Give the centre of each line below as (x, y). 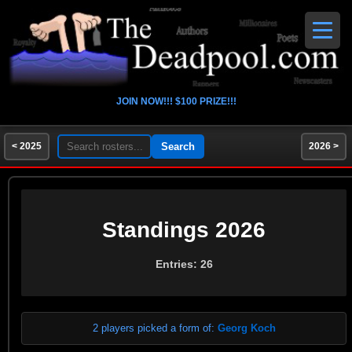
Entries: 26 (184, 264)
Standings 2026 (184, 230)
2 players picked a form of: (155, 328)
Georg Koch (246, 328)
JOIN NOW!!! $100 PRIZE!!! (176, 101)
